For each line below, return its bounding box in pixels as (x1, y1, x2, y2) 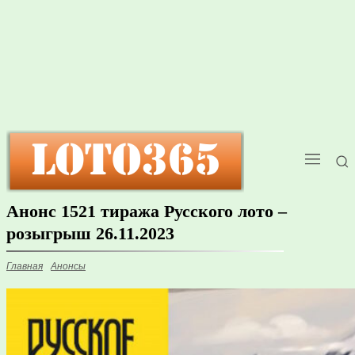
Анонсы (51, 261, 86, 272)
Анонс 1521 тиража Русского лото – (6, 201, 287, 221)
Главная (6, 261, 43, 272)
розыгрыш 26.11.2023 (6, 223, 174, 243)
